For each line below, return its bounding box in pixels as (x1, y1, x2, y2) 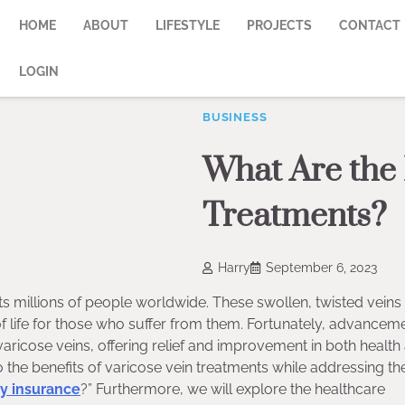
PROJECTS (247, 17, 313, 33)
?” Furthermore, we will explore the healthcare (80, 381, 385, 399)
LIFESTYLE (155, 17, 221, 33)
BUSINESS (202, 110, 268, 124)
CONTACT (339, 17, 401, 33)
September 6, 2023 (266, 260, 377, 276)
